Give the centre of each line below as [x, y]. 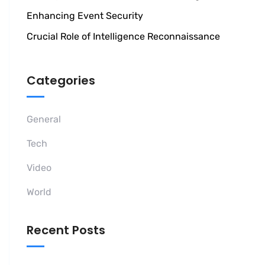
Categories [61, 81]
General [44, 119]
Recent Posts [66, 230]
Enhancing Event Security [85, 16]
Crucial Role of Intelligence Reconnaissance [123, 37]
